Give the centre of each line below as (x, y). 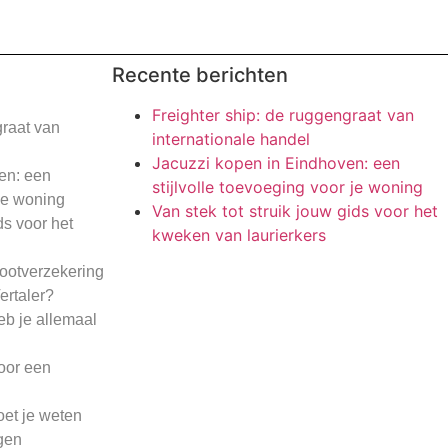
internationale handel (231, 139)
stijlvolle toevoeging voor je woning (287, 187)
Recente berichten (200, 75)
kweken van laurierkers (239, 235)
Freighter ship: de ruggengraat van (283, 115)
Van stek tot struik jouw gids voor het (295, 211)
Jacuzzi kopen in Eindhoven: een (276, 163)
